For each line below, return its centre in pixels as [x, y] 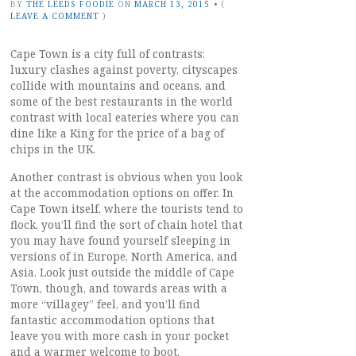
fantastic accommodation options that [112, 321]
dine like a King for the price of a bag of [117, 134]
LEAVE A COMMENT [55, 16]
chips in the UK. [53, 150]
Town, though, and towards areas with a [119, 289]
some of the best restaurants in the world [122, 102]
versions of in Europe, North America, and [124, 257]
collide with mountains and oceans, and [118, 86]
